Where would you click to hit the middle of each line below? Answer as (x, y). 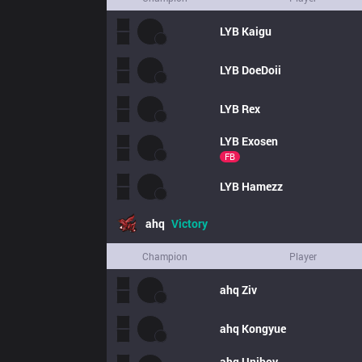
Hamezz (262, 186)
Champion (165, 256)
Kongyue (264, 328)
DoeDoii (261, 70)
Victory (189, 223)
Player (303, 256)
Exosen (260, 141)
